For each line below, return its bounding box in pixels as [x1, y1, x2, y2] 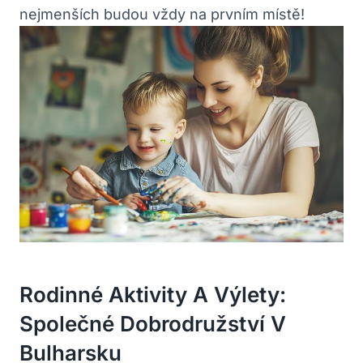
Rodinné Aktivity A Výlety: [19, 281, 286, 307]
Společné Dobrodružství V [19, 310, 286, 336]
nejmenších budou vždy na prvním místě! [19, 5, 305, 23]
